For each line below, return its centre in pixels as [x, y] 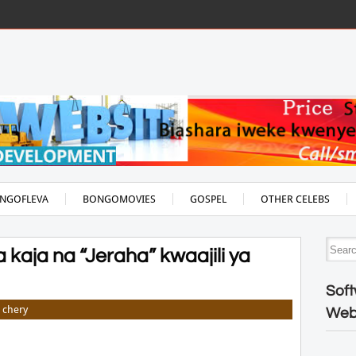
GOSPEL [208, 199]
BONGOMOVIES [119, 199]
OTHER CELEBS [295, 199]
